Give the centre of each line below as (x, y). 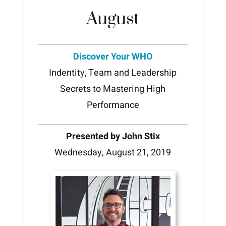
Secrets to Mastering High (113, 89)
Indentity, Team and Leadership (113, 73)
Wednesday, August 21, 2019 (113, 152)
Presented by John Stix (113, 136)
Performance (113, 105)
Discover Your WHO (113, 56)
